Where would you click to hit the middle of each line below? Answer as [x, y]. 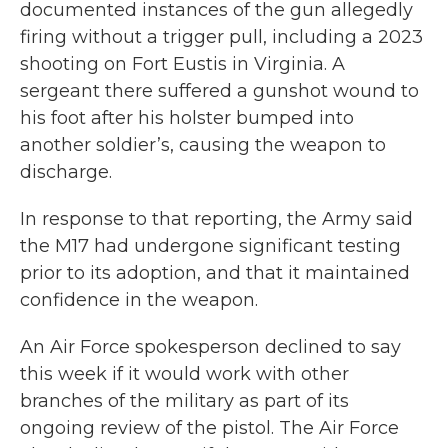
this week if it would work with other [184, 374]
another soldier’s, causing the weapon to [203, 145]
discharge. [66, 172]
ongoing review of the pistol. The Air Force [209, 428]
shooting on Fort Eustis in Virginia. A [182, 64]
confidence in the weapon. [139, 300]
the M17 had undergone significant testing [210, 246]
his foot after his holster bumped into [187, 118]
